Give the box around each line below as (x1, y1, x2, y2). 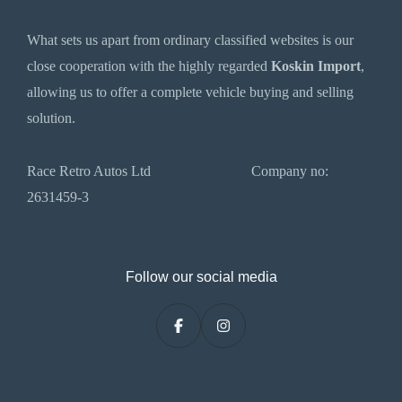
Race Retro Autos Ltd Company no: (27, 163, 328, 179)
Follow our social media (125, 269, 277, 285)
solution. (27, 110, 75, 127)
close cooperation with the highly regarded (27, 58, 271, 74)
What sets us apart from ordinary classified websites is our (27, 32, 354, 48)
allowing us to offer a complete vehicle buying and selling (27, 84, 354, 100)
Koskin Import (271, 58, 361, 74)
